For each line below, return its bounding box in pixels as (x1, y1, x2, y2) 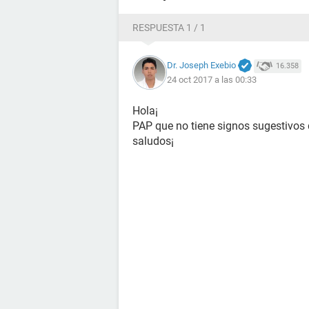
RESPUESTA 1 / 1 (132, 22, 206, 33)
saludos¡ (132, 134, 174, 148)
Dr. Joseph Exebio (167, 59, 236, 70)
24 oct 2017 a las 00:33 (167, 74, 257, 86)
